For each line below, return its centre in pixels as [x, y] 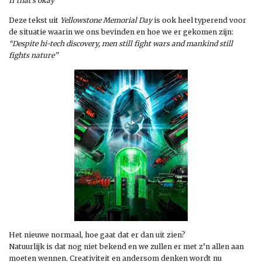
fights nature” [33, 55]
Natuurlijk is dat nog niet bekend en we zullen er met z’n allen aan [126, 247]
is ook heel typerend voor [199, 20]
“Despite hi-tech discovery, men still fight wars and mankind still [121, 44]
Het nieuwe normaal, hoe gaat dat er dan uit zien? [97, 235]
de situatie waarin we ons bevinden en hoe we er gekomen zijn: [121, 32]
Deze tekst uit [35, 20]
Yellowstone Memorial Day [106, 20]
